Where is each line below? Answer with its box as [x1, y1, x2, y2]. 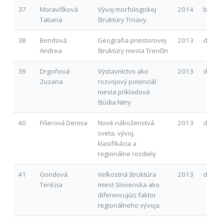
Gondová [39, 169, 68, 179]
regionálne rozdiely [97, 149, 156, 158]
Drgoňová [39, 66, 70, 76]
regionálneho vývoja [97, 200, 160, 210]
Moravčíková [39, 4, 78, 14]
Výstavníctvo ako [97, 66, 148, 76]
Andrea [39, 46, 62, 55]
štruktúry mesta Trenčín [97, 46, 168, 55]
